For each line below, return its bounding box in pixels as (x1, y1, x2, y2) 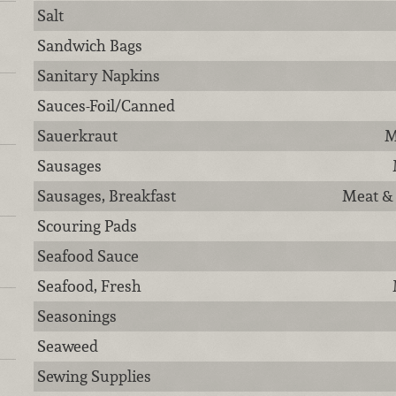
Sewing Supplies (37, 366, 152, 386)
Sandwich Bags (37, 35, 143, 56)
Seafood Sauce (37, 246, 140, 266)
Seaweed (37, 336, 99, 356)
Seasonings (37, 306, 118, 326)
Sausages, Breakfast (37, 186, 177, 206)
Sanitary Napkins (37, 65, 161, 86)
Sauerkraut (37, 126, 118, 146)
